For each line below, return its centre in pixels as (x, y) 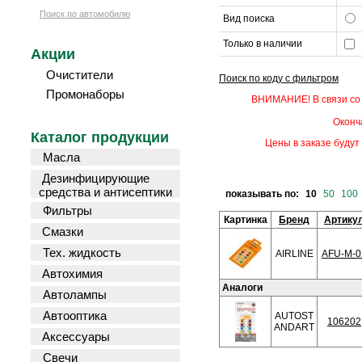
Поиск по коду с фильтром (279, 78)
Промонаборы (85, 94)
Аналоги (242, 288)
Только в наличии (263, 44)
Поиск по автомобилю (85, 14)
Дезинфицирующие (96, 178)
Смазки (63, 232)
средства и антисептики (105, 191)
